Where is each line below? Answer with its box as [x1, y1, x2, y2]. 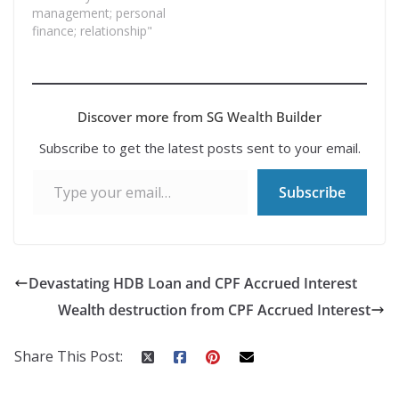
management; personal [32, 4, 166, 21]
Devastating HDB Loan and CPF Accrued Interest [28, 273, 357, 293]
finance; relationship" [32, 21, 152, 39]
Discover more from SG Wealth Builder [77, 107, 322, 126]
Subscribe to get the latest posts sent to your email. [38, 138, 361, 157]
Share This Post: [14, 346, 123, 366]
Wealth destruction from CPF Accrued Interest [58, 299, 370, 320]
